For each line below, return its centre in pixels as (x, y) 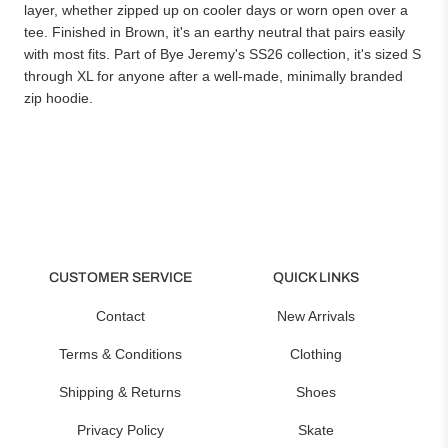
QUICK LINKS (316, 277)
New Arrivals (316, 315)
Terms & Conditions (120, 353)
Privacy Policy (120, 429)
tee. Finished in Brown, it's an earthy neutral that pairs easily (214, 31)
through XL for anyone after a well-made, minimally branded (213, 75)
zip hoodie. (58, 97)
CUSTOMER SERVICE (120, 277)
